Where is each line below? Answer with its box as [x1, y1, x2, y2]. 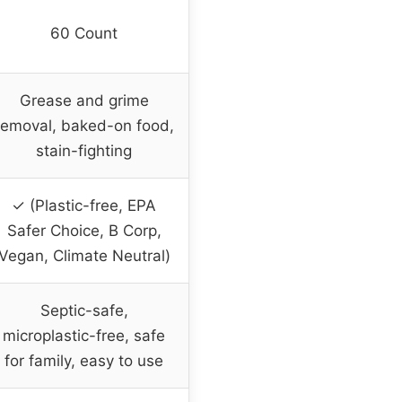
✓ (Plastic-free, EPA [12, 197, 156, 215]
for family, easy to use [4, 352, 163, 371]
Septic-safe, [39, 301, 128, 320]
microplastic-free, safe [3, 327, 165, 345]
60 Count [50, 24, 118, 43]
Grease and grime [19, 92, 149, 110]
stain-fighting [36, 142, 132, 161]
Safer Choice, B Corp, [6, 222, 162, 240]
